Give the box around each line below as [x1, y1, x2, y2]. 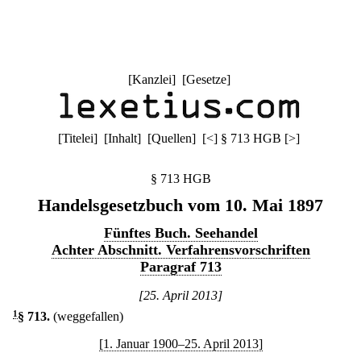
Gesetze [185, 73, 226, 86]
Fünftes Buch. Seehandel [103, 225, 258, 241]
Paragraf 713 [139, 259, 222, 275]
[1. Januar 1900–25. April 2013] [98, 337, 263, 351]
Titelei [62, 131, 93, 145]
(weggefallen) [53, 309, 123, 323]
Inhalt [108, 131, 137, 145]
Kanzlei [131, 73, 172, 86]
